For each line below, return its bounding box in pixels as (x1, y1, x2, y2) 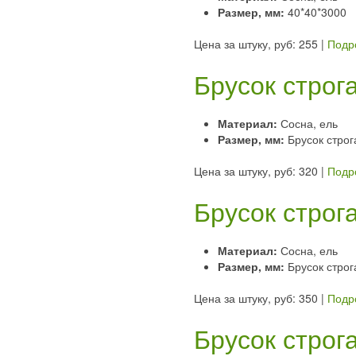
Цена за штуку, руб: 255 (193, 35, 318, 52)
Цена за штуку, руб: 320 (193, 162, 318, 179)
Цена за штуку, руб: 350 (193, 289, 318, 306)
